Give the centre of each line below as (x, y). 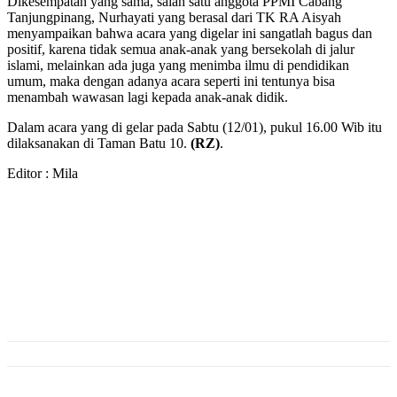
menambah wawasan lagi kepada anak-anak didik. (148, 97)
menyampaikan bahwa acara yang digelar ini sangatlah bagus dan (190, 34)
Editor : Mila (43, 174)
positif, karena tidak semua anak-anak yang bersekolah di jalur (181, 50)
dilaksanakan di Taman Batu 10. (99, 144)
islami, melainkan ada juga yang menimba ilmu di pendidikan (178, 66)
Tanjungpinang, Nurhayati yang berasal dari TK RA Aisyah (174, 18)
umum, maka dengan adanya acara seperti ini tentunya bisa (171, 82)
